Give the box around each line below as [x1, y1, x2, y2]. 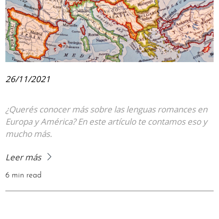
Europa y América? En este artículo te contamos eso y [5, 115, 208, 127]
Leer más [5, 151, 44, 163]
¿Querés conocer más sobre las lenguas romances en [5, 103, 208, 115]
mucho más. [5, 128, 53, 139]
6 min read [5, 171, 42, 179]
